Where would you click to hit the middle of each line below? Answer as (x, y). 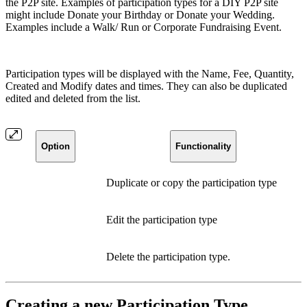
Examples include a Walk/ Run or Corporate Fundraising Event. (144, 27)
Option (56, 146)
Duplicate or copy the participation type (192, 182)
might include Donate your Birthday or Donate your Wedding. (140, 14)
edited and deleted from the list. (73, 98)
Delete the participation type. (168, 256)
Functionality (203, 146)
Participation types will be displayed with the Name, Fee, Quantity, (150, 73)
